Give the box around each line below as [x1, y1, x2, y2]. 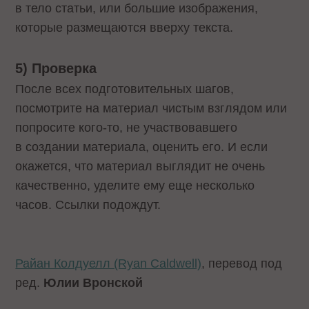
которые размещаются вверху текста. [15, 20, 234, 34]
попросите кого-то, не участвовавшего [15, 120, 238, 134]
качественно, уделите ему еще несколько [15, 178, 255, 192]
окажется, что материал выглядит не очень [15, 159, 266, 173]
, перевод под [201, 256, 283, 270]
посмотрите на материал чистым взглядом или [15, 101, 288, 115]
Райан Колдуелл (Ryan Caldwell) [15, 256, 202, 270]
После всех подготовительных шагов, [15, 81, 235, 96]
